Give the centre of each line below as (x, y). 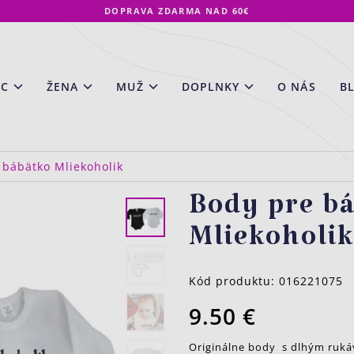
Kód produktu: (234, 281)
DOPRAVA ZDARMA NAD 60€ (177, 11)
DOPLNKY (211, 86)
